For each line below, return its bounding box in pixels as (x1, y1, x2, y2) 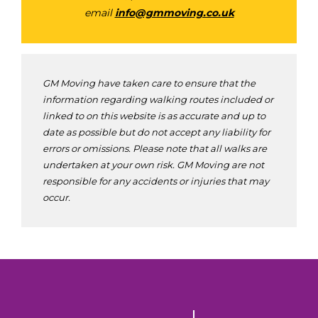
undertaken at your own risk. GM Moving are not (43, 158, 264, 170)
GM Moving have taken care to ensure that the (43, 77, 256, 89)
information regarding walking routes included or (43, 93, 273, 105)
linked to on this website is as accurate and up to (43, 109, 265, 121)
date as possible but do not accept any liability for (43, 126, 270, 138)
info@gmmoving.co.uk (114, 6, 234, 19)
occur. (43, 191, 70, 203)
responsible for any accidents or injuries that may (43, 175, 269, 187)
